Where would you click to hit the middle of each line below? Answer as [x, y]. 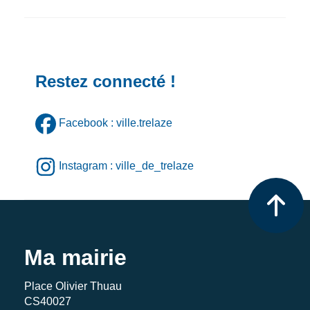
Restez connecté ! [106, 81]
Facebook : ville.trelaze [116, 123]
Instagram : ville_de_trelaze [126, 166]
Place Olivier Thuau [73, 286]
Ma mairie [75, 257]
